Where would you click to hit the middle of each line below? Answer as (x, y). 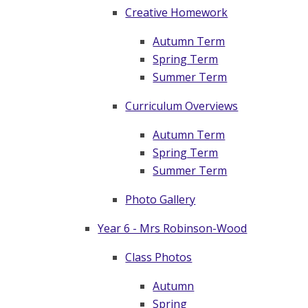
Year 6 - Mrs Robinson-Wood (173, 228)
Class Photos (159, 257)
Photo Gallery (161, 199)
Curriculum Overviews (182, 106)
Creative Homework (177, 12)
